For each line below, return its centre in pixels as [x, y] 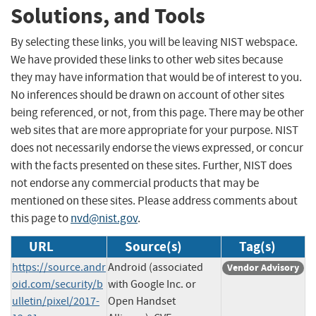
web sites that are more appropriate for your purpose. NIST [154, 130]
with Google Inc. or [152, 284]
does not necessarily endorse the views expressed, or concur [157, 147]
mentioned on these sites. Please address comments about [154, 200]
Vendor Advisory [263, 267]
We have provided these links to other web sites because [147, 59]
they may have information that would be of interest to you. [156, 77]
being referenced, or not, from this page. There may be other [157, 112]
